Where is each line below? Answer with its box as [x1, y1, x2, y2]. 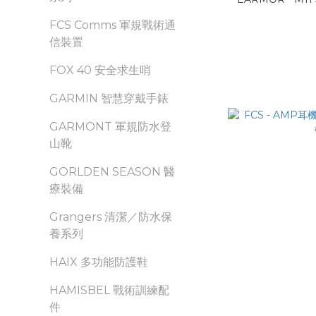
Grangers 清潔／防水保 [49, 210, 172, 224]
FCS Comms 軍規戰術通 [49, 18, 176, 32]
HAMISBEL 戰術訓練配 [49, 284, 169, 297]
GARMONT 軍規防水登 [49, 120, 171, 133]
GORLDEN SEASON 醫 [49, 165, 175, 178]
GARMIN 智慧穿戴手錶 [49, 92, 169, 105]
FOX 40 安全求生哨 [49, 63, 151, 77]
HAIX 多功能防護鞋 [49, 255, 148, 269]
